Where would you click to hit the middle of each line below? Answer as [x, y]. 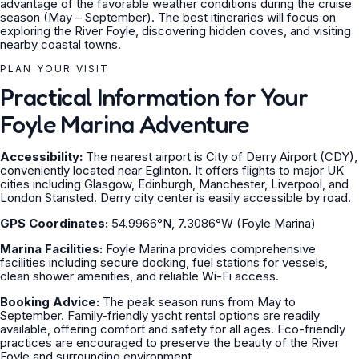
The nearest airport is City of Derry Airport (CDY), [220, 157]
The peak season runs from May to [198, 302]
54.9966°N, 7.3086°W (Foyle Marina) [212, 223]
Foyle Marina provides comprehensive [209, 249]
